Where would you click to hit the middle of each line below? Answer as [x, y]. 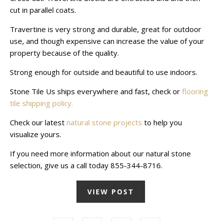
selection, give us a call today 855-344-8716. [86, 166]
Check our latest [38, 123]
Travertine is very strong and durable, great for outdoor [106, 29]
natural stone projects [104, 123]
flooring [195, 92]
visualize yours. [36, 134]
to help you [162, 123]
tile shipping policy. [42, 103]
